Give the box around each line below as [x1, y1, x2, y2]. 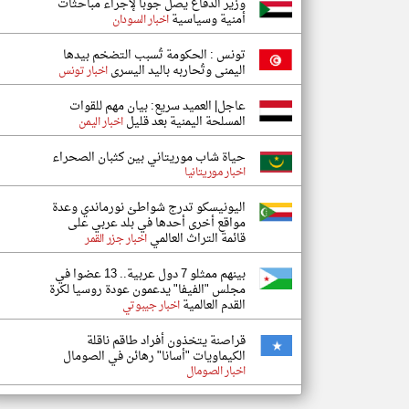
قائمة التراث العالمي [147, 227, 246, 250]
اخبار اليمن [79, 112, 123, 132]
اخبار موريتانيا [184, 163, 246, 183]
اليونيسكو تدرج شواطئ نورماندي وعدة [52, 196, 246, 219]
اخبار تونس [58, 61, 108, 81]
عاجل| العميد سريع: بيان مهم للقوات [69, 95, 246, 118]
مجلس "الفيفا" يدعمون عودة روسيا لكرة [49, 278, 246, 301]
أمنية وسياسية [169, 8, 246, 31]
